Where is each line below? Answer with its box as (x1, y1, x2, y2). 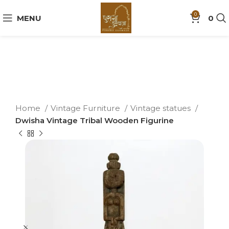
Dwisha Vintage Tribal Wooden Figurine (15, 116, 174, 125)
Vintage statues (130, 103, 193, 113)
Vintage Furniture (51, 103, 122, 113)
